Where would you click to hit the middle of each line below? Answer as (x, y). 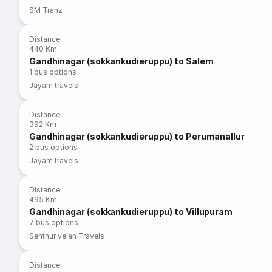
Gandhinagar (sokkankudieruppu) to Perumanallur (137, 136)
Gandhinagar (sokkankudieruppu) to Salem (121, 61)
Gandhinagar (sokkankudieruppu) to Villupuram (131, 212)
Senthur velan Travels (81, 236)
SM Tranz (46, 10)
